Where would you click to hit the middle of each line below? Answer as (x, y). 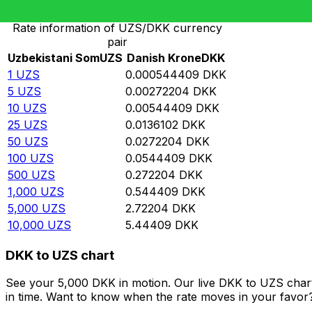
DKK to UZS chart (60, 255)
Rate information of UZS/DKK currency (117, 28)
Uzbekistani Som (54, 58)
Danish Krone (164, 58)
